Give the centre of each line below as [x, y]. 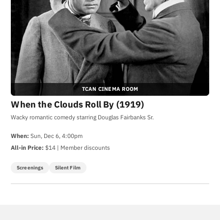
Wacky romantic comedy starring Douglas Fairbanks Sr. [82, 117]
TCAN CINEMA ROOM [110, 89]
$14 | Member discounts [77, 148]
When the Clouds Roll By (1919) [78, 104]
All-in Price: [27, 148]
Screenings [30, 167]
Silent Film [68, 167]
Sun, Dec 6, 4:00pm [56, 136]
